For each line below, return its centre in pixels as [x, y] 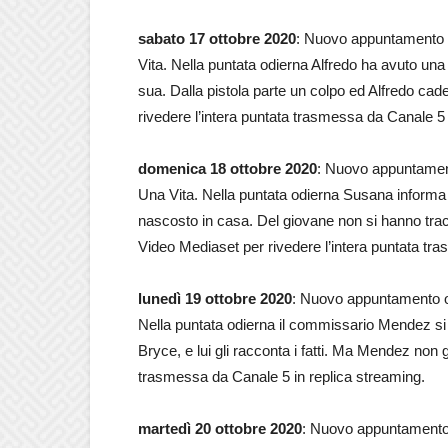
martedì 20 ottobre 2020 [220, 428]
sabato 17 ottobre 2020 [217, 38]
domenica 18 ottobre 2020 [227, 168]
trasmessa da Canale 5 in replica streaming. [281, 376]
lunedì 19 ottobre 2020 [215, 298]
